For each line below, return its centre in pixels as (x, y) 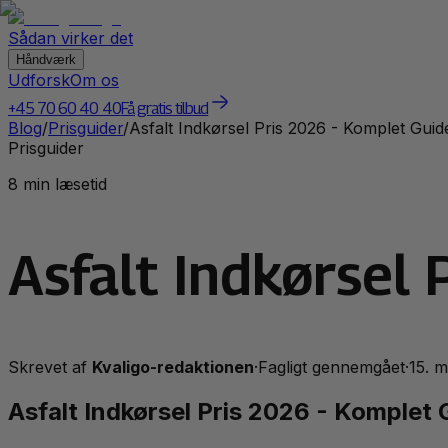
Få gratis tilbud (164, 108)
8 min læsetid (57, 184)
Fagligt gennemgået (331, 366)
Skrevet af (50, 366)
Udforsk (39, 80)
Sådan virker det (70, 38)
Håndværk (46, 59)
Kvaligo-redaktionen (173, 366)
